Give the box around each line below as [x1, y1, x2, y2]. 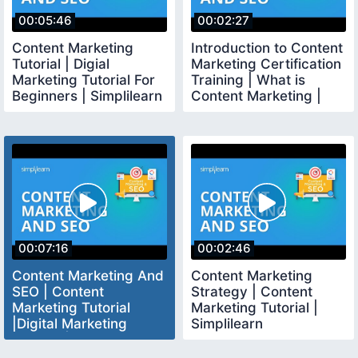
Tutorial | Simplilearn [12, 332, 145, 348]
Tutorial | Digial [12, 55, 109, 72]
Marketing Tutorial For [12, 71, 155, 88]
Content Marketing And [12, 268, 164, 284]
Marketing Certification [191, 55, 341, 72]
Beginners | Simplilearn [12, 87, 162, 104]
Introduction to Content [191, 39, 343, 56]
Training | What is [191, 71, 305, 88]
